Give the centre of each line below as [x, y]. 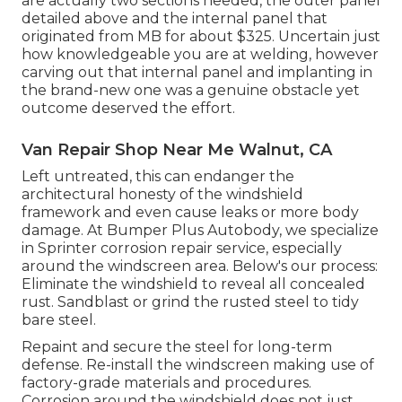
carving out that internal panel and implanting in [197, 72]
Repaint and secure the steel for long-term [177, 346]
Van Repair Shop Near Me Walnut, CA [177, 149]
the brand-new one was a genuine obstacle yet [191, 90]
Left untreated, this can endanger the [158, 176]
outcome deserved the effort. [128, 108]
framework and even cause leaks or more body [190, 212]
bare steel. [59, 319]
